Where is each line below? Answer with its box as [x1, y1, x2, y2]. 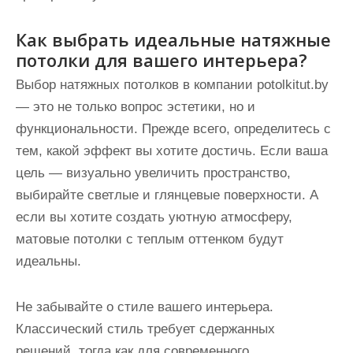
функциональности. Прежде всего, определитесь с [16, 121, 331, 136]
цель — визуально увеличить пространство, [16, 165, 291, 180]
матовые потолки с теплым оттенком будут [16, 232, 284, 247]
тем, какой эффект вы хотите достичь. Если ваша [16, 143, 328, 158]
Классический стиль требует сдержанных [16, 321, 275, 336]
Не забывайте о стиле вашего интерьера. [16, 299, 273, 314]
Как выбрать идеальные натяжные [16, 28, 331, 51]
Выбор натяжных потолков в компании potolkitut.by [16, 77, 329, 92]
